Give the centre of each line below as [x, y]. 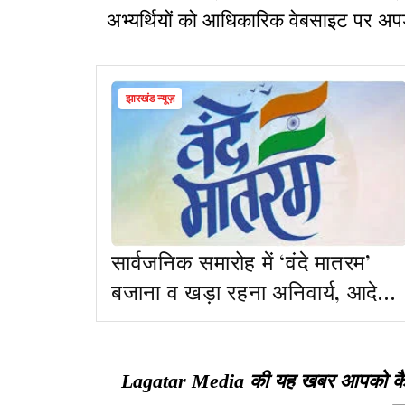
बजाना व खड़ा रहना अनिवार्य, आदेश [252, 292]
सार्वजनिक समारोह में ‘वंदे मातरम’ [241, 262]
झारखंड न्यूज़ [150, 99]
